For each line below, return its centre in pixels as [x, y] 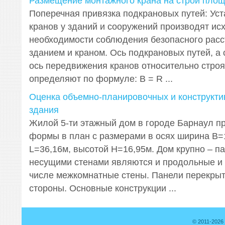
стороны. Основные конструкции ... [102, 188]
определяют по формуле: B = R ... [101, 79]
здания [44, 110]
